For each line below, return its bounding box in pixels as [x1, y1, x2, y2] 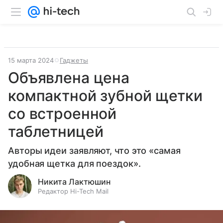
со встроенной [8, 105, 117, 122]
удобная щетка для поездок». [8, 158, 141, 169]
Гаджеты [60, 56, 88, 64]
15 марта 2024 [8, 56, 54, 64]
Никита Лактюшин [38, 177, 111, 187]
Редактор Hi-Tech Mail [38, 187, 109, 195]
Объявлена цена [8, 69, 129, 87]
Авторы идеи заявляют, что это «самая [8, 145, 181, 156]
